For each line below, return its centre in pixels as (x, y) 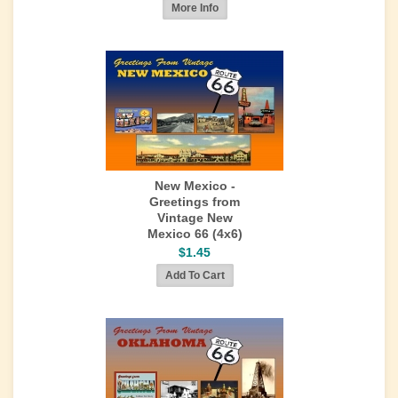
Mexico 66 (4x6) (195, 234)
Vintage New (195, 218)
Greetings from (195, 202)
